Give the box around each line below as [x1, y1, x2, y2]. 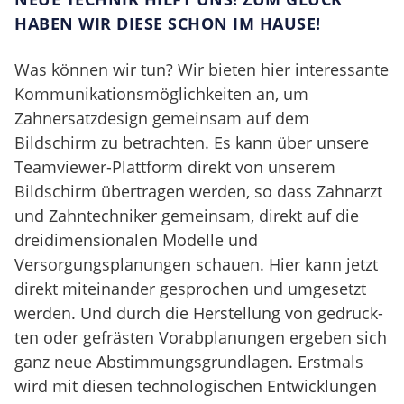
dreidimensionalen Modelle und [14, 228, 258, 251]
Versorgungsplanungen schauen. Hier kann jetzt [14, 252, 378, 275]
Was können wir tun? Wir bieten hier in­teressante [14, 58, 389, 80]
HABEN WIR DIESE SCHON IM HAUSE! [14, 12, 321, 34]
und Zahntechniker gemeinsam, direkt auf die [14, 204, 359, 226]
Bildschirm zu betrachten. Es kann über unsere [14, 131, 369, 153]
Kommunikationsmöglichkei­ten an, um [14, 82, 308, 105]
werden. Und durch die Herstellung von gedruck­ [14, 301, 383, 324]
